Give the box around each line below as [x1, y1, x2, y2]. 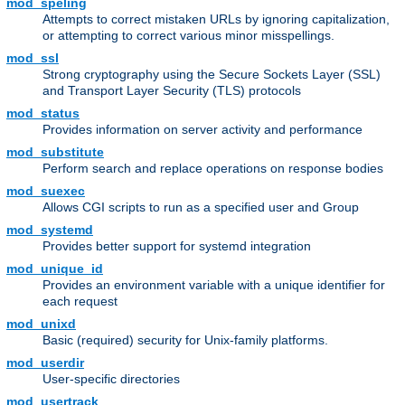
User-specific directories [42, 372, 180, 387]
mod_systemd [6, 222, 93, 238]
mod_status [6, 106, 80, 121]
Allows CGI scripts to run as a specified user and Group [42, 200, 359, 215]
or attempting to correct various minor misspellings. [42, 28, 334, 43]
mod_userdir [6, 355, 84, 371]
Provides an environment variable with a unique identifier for [42, 278, 385, 293]
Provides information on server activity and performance [42, 122, 363, 137]
